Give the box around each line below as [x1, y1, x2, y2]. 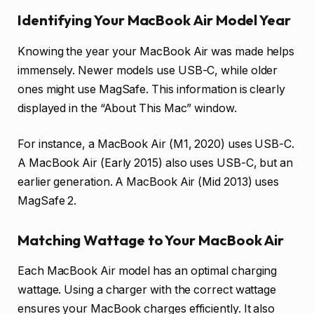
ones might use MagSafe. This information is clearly [18, 82, 285, 96]
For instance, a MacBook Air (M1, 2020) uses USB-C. [18, 137, 295, 151]
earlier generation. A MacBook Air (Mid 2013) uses [18, 175, 280, 189]
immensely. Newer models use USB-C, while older [18, 63, 278, 77]
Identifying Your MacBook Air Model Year [18, 11, 291, 29]
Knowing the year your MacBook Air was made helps [18, 44, 295, 58]
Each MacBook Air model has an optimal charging [18, 264, 278, 278]
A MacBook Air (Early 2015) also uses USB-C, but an [18, 156, 294, 170]
